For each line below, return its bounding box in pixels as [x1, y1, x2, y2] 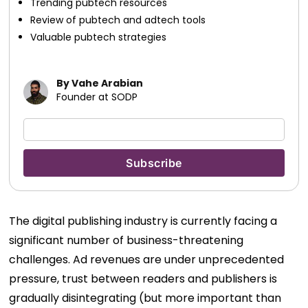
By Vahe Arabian [56, 76, 144, 90]
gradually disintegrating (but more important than [9, 290, 282, 306]
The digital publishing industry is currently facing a [9, 213, 278, 229]
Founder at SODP [56, 90, 138, 104]
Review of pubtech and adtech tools [30, 13, 206, 27]
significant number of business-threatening [9, 232, 244, 248]
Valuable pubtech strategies [30, 30, 167, 44]
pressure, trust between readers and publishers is [9, 271, 278, 287]
